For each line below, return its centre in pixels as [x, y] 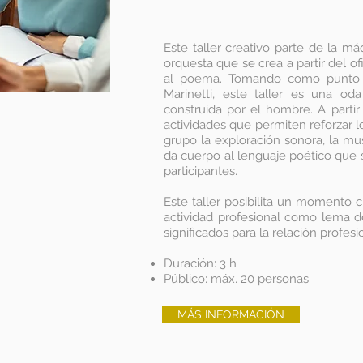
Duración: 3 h [200, 263]
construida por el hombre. [241, 109]
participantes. [201, 171]
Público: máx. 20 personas [236, 279]
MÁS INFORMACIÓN [231, 314]
